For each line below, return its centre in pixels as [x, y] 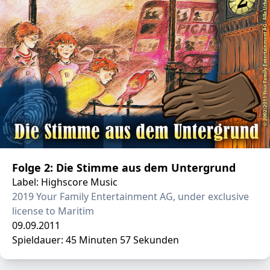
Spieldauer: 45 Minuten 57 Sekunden [96, 240]
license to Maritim [53, 211]
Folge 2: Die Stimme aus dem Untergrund [124, 168]
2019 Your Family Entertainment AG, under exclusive [130, 196]
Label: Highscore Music [65, 182]
